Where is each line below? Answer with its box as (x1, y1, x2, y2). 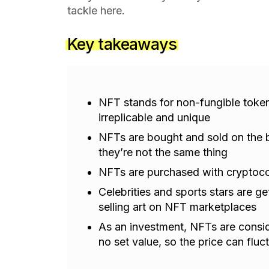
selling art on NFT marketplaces (98, 201, 256, 213)
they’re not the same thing (98, 146, 228, 159)
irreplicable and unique (98, 111, 210, 124)
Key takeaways (67, 34, 177, 54)
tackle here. (67, 4, 128, 17)
